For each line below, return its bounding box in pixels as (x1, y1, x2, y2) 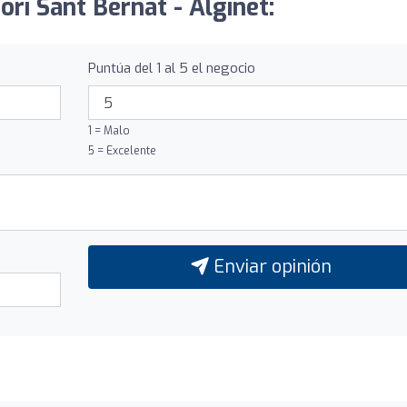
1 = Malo (87, 124, 130, 139)
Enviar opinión (208, 254, 332, 280)
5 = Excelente (87, 144, 156, 159)
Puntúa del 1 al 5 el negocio (87, 59, 255, 78)
